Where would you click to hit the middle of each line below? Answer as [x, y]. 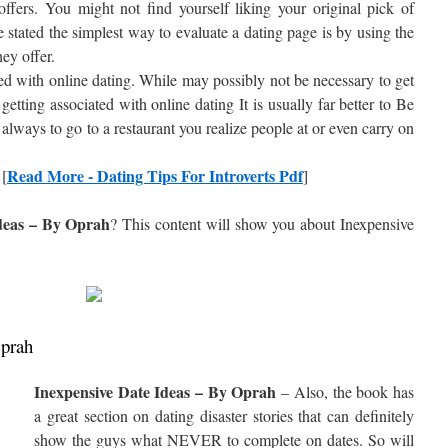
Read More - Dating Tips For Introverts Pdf [155, 175]
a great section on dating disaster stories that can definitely [224, 415]
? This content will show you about [225, 223]
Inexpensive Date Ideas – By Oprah [155, 391]
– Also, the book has [345, 391]
